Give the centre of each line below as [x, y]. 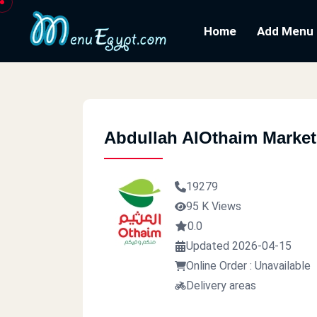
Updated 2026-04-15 [239, 246]
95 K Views [214, 206]
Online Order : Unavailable [248, 266]
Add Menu [285, 31]
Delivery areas [221, 286]
